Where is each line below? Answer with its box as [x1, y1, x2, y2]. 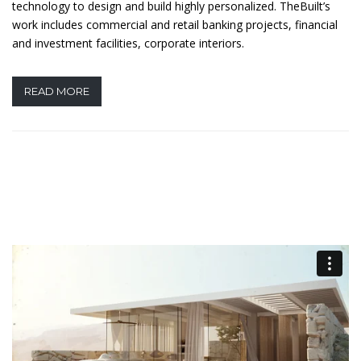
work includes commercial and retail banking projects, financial [12, 16, 338, 32]
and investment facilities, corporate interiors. [12, 35, 244, 51]
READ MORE [24, 84, 89, 98]
